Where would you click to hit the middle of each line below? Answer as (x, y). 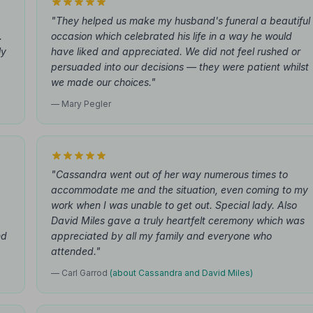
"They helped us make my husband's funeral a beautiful (181, 21)
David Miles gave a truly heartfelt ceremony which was (178, 220)
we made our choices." (103, 82)
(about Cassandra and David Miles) (181, 273)
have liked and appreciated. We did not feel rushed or (176, 51)
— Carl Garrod (80, 273)
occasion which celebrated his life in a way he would (172, 36)
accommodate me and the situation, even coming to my (180, 190)
